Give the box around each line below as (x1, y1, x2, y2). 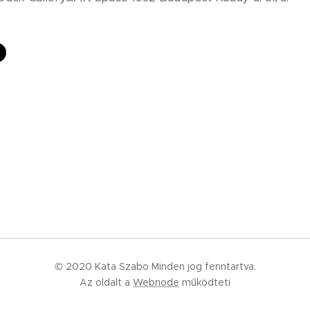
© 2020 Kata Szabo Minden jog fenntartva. (54, 260, 256, 273)
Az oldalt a (80, 276, 133, 289)
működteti (179, 276, 230, 289)
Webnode (133, 276, 179, 289)
